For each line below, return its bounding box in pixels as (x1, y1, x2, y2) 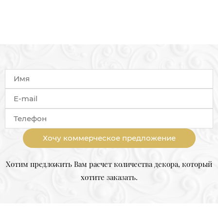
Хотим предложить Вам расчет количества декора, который (6, 159, 212, 169)
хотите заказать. (80, 172, 138, 182)
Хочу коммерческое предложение (42, 133, 176, 143)
